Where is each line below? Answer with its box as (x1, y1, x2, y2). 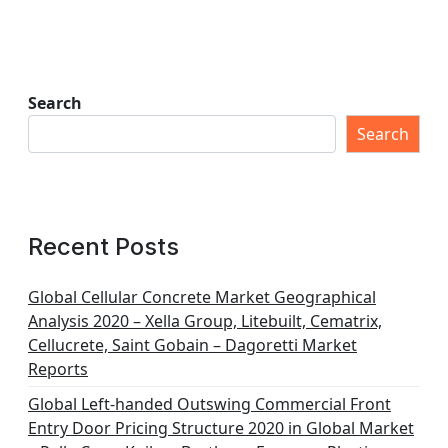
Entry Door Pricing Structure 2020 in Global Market (28, 417, 414, 439)
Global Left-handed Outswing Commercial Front (28, 393, 391, 415)
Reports (28, 358, 88, 380)
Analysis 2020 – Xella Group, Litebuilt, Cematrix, (28, 310, 382, 332)
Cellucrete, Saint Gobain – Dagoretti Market (28, 334, 357, 356)
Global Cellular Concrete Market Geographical (28, 286, 376, 308)
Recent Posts (28, 232, 179, 261)
